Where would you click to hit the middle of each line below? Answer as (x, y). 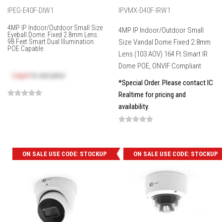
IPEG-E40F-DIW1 (30, 11)
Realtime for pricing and (152, 95)
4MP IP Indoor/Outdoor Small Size (55, 28)
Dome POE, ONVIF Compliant (160, 66)
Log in (21, 76)
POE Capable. (26, 49)
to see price (47, 76)
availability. (134, 107)
